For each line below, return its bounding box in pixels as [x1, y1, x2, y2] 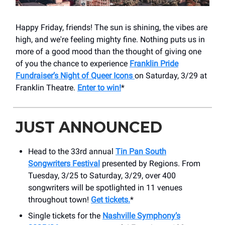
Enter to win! [77, 82, 121, 92]
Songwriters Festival [28, 158, 100, 168]
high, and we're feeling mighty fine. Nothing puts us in [16, 34, 205, 44]
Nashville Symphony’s [102, 210, 180, 220]
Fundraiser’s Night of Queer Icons [16, 70, 135, 80]
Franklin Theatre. [16, 82, 77, 92]
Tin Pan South [116, 146, 166, 156]
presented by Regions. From [100, 158, 200, 168]
